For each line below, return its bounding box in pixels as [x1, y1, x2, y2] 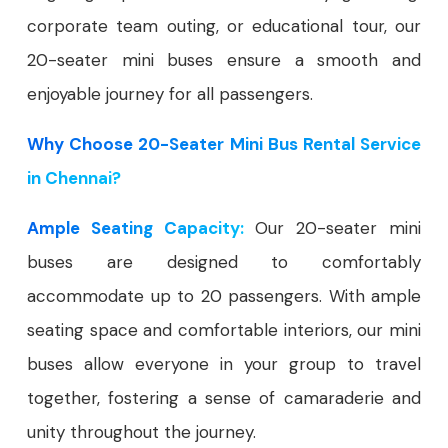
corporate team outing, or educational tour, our [27, 15, 421, 37]
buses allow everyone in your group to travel [27, 353, 421, 375]
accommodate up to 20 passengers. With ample [27, 285, 421, 307]
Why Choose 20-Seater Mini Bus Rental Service [27, 133, 421, 155]
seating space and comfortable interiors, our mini [27, 319, 421, 341]
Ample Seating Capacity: [27, 217, 244, 239]
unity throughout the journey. [27, 421, 256, 443]
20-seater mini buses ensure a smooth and [27, 49, 421, 71]
